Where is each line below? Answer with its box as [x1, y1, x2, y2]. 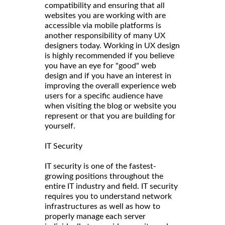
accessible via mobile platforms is [45, 22, 161, 30]
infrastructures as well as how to [45, 202, 160, 211]
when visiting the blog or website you [45, 102, 176, 110]
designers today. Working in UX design [45, 42, 180, 50]
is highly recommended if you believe [45, 52, 174, 60]
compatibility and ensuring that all [45, 2, 165, 10]
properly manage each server [45, 212, 146, 221]
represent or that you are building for [45, 112, 175, 121]
